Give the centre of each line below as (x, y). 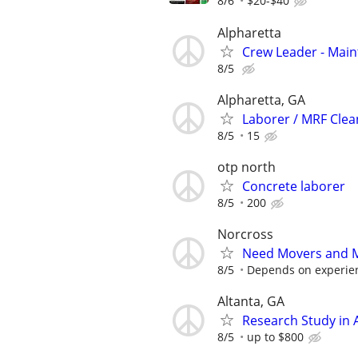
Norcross (245, 235)
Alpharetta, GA (261, 99)
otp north (247, 167)
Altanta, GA (251, 302)
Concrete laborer (294, 186)
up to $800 (275, 337)
